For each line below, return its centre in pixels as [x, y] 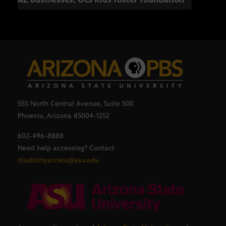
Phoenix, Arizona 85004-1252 [64, 116]
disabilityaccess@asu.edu [58, 160]
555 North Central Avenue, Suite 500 [76, 103]
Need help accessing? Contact [66, 148]
